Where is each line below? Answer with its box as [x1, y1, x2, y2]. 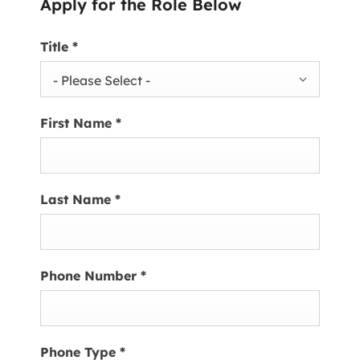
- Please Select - [53, 72, 150, 88]
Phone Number [40, 268, 141, 284]
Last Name [40, 191, 115, 207]
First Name [40, 115, 116, 131]
